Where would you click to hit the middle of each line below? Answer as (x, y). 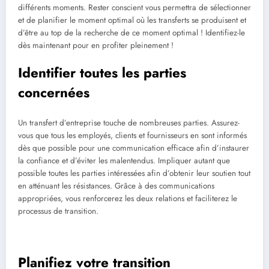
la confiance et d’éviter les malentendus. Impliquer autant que (124, 160)
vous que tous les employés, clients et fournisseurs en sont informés (132, 135)
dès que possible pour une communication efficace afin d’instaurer (134, 148)
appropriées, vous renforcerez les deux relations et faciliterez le (128, 198)
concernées (54, 93)
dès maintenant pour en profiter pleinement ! (96, 46)
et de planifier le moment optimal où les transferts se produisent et (132, 20)
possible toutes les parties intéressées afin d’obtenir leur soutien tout (134, 173)
